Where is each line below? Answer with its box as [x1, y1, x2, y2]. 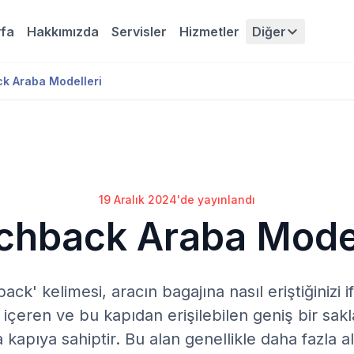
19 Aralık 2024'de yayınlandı [99, 193, 255, 206]
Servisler [111, 23, 167, 40]
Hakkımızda [27, 23, 99, 40]
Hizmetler [179, 23, 239, 40]
